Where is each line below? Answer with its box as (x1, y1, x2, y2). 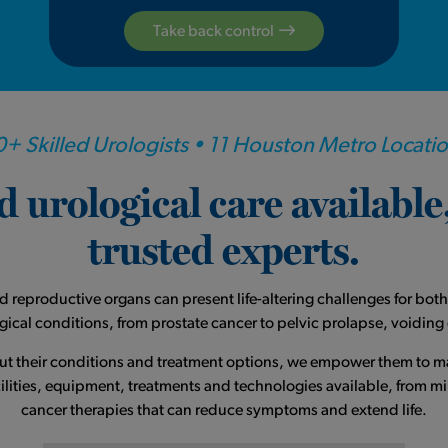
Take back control (153, 23, 274, 40)
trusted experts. (88, 225, 360, 273)
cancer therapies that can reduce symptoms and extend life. (21, 402, 427, 419)
